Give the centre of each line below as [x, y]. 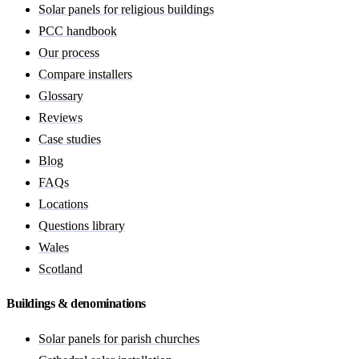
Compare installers [85, 74]
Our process [69, 52]
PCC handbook [78, 30]
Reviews [61, 117]
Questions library [82, 225]
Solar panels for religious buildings [126, 9]
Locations [63, 204]
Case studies [70, 139]
